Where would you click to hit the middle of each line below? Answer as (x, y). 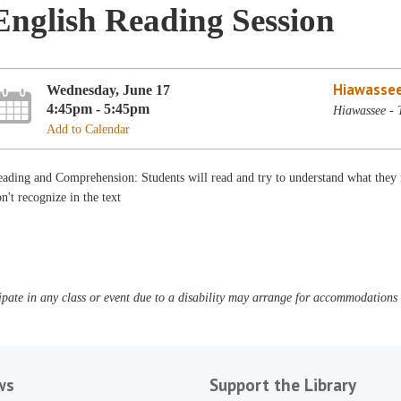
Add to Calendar (89, 129)
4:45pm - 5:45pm (98, 108)
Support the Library (282, 385)
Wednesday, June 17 (109, 90)
